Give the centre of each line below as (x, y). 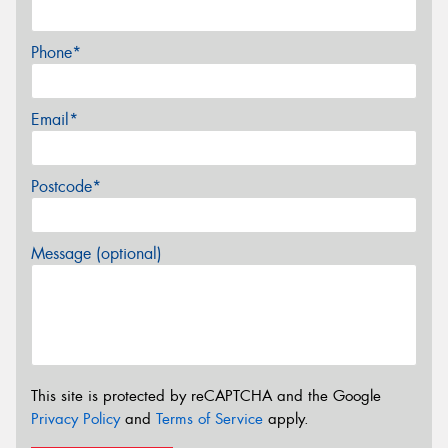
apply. (286, 418)
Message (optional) (96, 254)
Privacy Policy (75, 418)
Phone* (56, 53)
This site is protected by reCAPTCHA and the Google (206, 395)
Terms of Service (209, 418)
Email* (54, 120)
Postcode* (66, 187)
